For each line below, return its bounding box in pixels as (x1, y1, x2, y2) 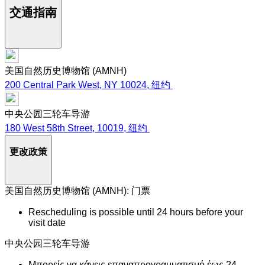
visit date (28, 218, 66, 228)
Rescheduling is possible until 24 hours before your (28, 207, 243, 218)
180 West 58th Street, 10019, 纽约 (5, 123, 147, 133)
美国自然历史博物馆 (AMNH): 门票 (5, 186, 150, 196)
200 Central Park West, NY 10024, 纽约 (5, 80, 170, 90)
